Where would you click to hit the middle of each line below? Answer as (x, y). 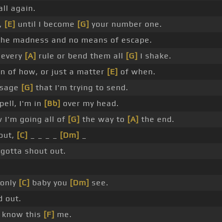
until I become (46, 24)
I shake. (155, 56)
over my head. (90, 104)
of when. (137, 72)
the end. (157, 119)
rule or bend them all (81, 56)
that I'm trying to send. (81, 88)
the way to (104, 119)
